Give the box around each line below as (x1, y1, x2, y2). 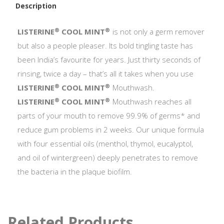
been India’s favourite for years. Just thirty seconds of (17, 54, 200, 65)
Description (15, 1, 57, 11)
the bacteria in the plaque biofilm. (17, 166, 132, 177)
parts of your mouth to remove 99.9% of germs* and (17, 110, 200, 121)
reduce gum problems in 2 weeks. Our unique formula (17, 124, 204, 135)
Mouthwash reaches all (110, 96, 191, 107)
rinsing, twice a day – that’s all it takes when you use (17, 68, 196, 79)
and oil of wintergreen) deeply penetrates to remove (17, 152, 198, 163)
